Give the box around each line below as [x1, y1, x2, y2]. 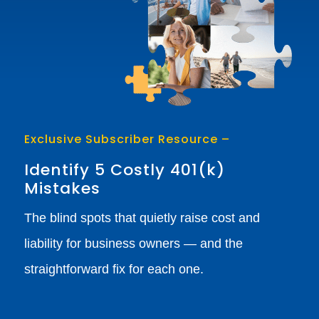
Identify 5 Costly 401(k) [23, 159, 225, 182]
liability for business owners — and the [23, 236, 243, 251]
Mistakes [23, 177, 100, 200]
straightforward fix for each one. [23, 262, 204, 277]
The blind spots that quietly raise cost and [23, 211, 260, 226]
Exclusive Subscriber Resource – [23, 131, 234, 148]
